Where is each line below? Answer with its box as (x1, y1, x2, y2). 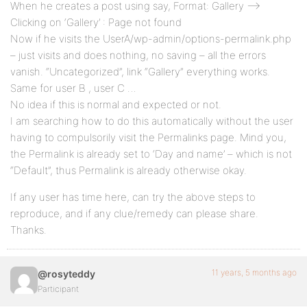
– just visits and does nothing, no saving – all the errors (10, 49, 266, 62)
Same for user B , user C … (10, 82, 136, 95)
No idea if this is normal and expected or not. (10, 98, 221, 111)
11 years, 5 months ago (212, 267, 297, 278)
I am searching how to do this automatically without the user (10, 114, 293, 127)
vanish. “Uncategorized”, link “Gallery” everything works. (10, 65, 270, 78)
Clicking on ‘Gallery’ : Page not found (10, 16, 182, 29)
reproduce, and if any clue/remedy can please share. (10, 207, 258, 220)
